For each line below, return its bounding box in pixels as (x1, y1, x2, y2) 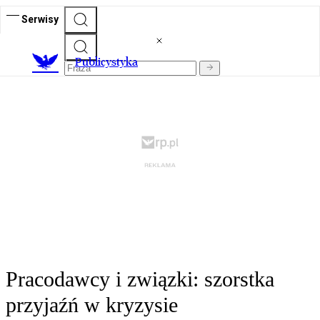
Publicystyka (75, 55, 138, 69)
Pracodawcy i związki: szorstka (6, 267, 274, 291)
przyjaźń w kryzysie (6, 293, 178, 317)
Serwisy (21, 13, 59, 25)
